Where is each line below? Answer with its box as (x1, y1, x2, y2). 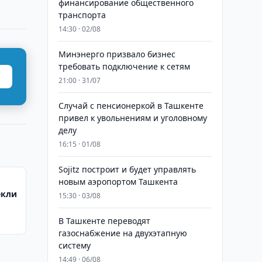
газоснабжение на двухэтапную (58, 227, 187, 239)
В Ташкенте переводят (58, 215, 150, 226)
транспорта (58, 9, 106, 20)
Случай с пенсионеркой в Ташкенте (58, 100, 204, 111)
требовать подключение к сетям (58, 61, 190, 72)
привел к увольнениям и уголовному (58, 112, 207, 123)
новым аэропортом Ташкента (58, 176, 178, 187)
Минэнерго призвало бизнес (58, 49, 175, 60)
